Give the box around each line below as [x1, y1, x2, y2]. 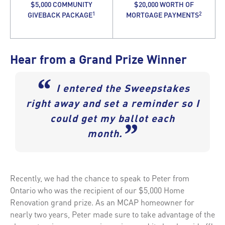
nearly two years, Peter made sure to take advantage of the [10, 208, 215, 219]
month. [87, 129, 123, 140]
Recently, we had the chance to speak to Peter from [10, 172, 189, 183]
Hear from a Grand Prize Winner [10, 54, 187, 67]
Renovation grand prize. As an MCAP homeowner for [10, 196, 194, 207]
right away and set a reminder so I [26, 99, 199, 109]
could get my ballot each [50, 114, 175, 125]
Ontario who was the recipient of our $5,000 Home [10, 184, 184, 195]
